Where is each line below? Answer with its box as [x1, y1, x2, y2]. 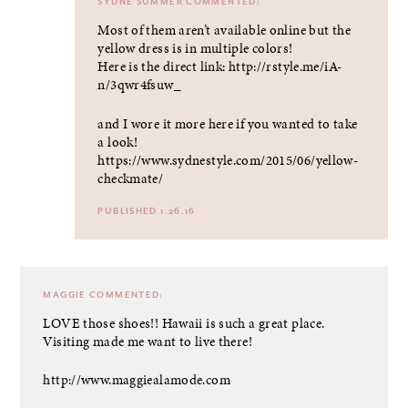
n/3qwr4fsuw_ [97, 76, 181, 95]
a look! [97, 132, 138, 151]
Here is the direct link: [97, 57, 229, 76]
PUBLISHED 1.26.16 [97, 205, 196, 217]
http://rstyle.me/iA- [228, 57, 342, 76]
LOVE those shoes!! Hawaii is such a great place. [43, 313, 325, 332]
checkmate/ [97, 168, 164, 188]
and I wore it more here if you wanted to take [97, 114, 358, 133]
